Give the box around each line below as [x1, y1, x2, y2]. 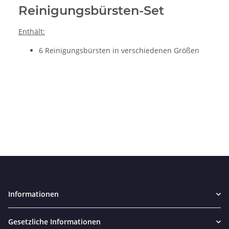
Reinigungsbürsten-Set [18, 3, 164, 18]
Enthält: [18, 27, 45, 37]
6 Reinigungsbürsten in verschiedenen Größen [39, 45, 199, 56]
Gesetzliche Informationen [8, 217, 101, 227]
